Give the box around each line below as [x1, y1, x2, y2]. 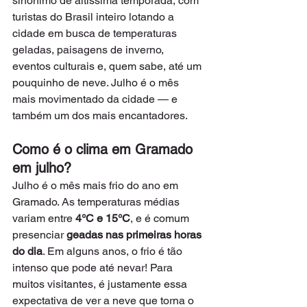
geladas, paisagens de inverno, [12, 43, 167, 56]
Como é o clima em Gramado [12, 141, 197, 158]
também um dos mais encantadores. [12, 109, 188, 122]
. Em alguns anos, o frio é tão [42, 245, 185, 258]
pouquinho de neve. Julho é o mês [12, 76, 182, 89]
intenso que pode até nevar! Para [12, 261, 175, 274]
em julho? [12, 160, 71, 176]
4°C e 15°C [75, 212, 130, 225]
